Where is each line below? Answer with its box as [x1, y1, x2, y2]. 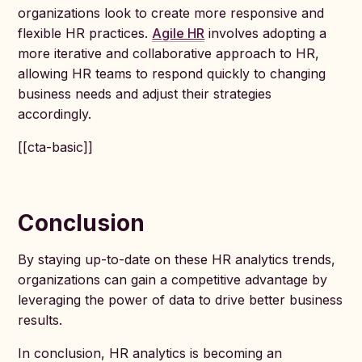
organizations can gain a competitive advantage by [18, 271, 328, 288]
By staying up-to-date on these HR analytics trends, [18, 251, 336, 267]
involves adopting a [204, 25, 327, 41]
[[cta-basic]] [18, 139, 94, 155]
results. [18, 312, 63, 328]
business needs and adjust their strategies [18, 86, 272, 102]
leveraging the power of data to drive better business [18, 292, 343, 308]
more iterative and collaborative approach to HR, [18, 45, 320, 61]
